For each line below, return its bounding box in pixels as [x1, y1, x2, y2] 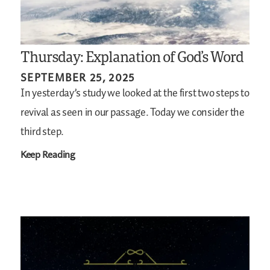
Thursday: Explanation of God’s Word [20, 46, 244, 67]
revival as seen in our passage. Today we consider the [20, 104, 245, 122]
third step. [20, 124, 64, 141]
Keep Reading [20, 148, 75, 161]
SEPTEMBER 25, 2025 [20, 70, 135, 84]
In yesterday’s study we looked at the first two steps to [20, 85, 250, 102]
